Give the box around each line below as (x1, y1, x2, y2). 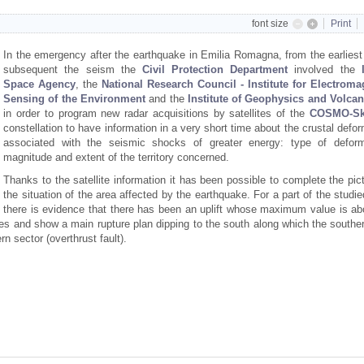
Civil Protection (141, 63, 224, 76)
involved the (288, 63, 362, 76)
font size (251, 18, 288, 29)
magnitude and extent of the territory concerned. (3, 151, 230, 163)
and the (145, 93, 188, 105)
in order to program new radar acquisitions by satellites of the (3, 107, 305, 119)
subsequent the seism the (3, 63, 142, 76)
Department (230, 63, 288, 76)
